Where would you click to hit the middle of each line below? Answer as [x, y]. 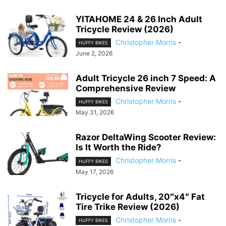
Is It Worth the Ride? [119, 148]
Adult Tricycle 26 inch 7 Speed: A [146, 78]
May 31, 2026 [95, 112]
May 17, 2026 [95, 172]
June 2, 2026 [94, 53]
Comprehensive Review [126, 89]
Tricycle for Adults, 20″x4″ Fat [140, 196]
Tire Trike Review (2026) [128, 207]
